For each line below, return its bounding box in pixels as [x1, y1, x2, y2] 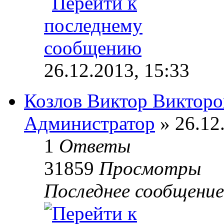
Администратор [24, 112, 155, 134]
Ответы [59, 134, 130, 156]
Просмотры [99, 157, 201, 179]
